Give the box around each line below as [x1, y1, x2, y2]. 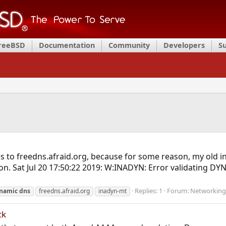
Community [108, 40, 150, 50]
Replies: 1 [134, 186, 162, 196]
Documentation [39, 40, 95, 50]
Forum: [166, 186, 190, 196]
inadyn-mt [98, 187, 127, 196]
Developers [163, 40, 205, 50]
